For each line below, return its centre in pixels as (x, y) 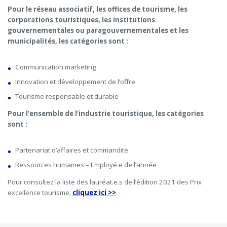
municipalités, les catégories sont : (68, 41)
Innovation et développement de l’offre (75, 81)
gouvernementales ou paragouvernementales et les (98, 30)
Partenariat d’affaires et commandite (72, 150)
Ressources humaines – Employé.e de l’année (86, 165)
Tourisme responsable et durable (67, 96)
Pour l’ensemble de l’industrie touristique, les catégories (106, 114)
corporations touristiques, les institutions (81, 20)
